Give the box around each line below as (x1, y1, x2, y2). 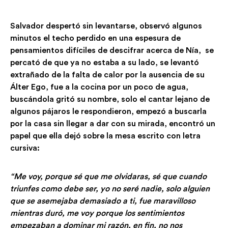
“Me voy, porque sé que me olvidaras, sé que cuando (10, 173, 207, 181)
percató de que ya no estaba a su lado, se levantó (10, 59, 199, 67)
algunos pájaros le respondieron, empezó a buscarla (10, 107, 207, 116)
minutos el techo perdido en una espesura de (10, 34, 181, 42)
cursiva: (10, 144, 40, 152)
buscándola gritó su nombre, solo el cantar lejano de (10, 95, 210, 103)
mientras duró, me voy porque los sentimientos (10, 209, 184, 217)
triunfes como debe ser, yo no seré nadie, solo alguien (10, 185, 210, 193)
